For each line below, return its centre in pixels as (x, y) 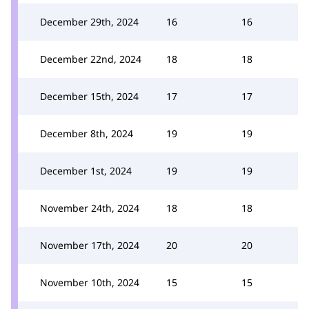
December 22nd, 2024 (91, 59)
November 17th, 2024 (90, 245)
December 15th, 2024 (89, 96)
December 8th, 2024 (87, 133)
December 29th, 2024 (89, 21)
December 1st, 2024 (86, 170)
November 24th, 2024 (90, 208)
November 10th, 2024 (90, 282)
